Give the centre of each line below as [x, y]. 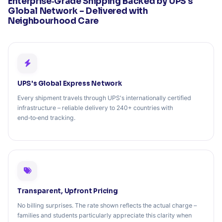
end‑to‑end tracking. [46, 118]
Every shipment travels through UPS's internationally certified [104, 98]
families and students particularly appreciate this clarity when [105, 216]
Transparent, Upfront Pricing [68, 191]
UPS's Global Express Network [70, 84]
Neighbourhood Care [53, 21]
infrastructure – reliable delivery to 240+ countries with [95, 108]
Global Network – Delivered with [78, 11]
